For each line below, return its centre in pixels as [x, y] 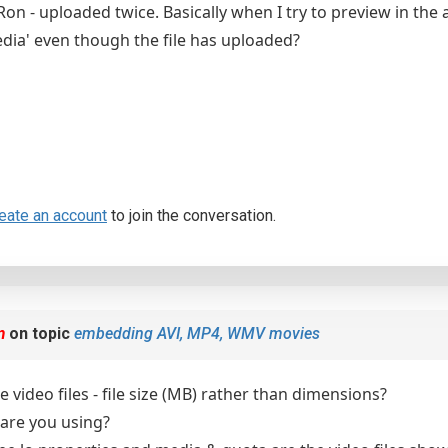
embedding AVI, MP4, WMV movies [197, 333]
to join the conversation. [191, 215]
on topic [39, 333]
